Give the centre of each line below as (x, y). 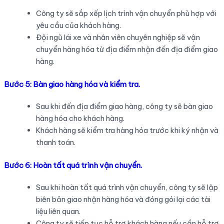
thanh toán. (55, 142)
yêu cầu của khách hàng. (78, 25)
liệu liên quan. (58, 211)
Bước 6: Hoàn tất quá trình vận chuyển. (73, 165)
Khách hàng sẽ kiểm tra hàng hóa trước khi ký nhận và (127, 130)
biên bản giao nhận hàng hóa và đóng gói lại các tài (123, 199)
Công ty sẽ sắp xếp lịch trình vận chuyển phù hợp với (126, 13)
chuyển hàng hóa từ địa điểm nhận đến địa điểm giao (127, 49)
